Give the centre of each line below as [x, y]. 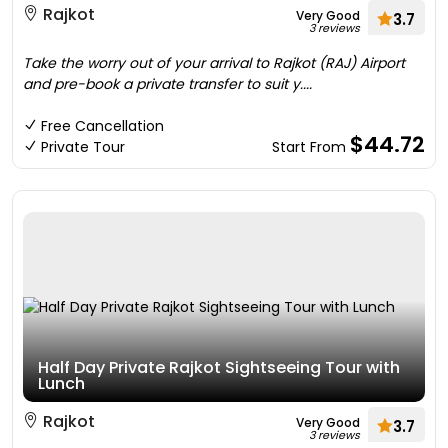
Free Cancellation [102, 126]
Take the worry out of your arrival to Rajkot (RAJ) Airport [214, 63]
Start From [311, 147]
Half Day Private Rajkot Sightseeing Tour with [219, 367]
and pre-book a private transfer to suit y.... [167, 84]
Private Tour [83, 147]
